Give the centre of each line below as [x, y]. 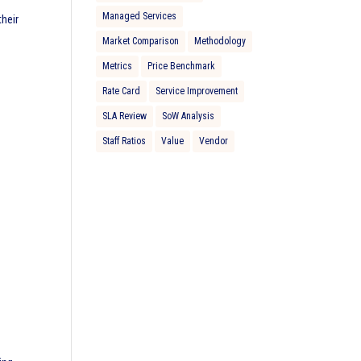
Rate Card [122, 91]
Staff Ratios [124, 141]
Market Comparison [141, 41]
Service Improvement [197, 91]
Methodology [220, 41]
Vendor [214, 141]
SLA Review [125, 116]
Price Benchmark [182, 66]
